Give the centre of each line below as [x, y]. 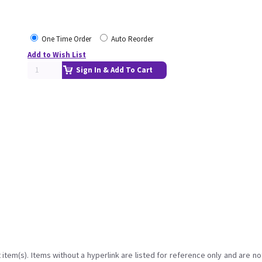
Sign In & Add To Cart [114, 70]
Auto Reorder [132, 39]
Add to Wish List [57, 55]
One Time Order [66, 39]
